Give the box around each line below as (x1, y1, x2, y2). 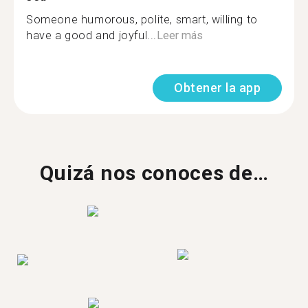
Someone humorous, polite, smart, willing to (26, 13, 258, 26)
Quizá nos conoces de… (39, 161, 269, 185)
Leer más (157, 29, 203, 42)
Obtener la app (174, 80, 261, 95)
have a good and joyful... (26, 29, 157, 42)
